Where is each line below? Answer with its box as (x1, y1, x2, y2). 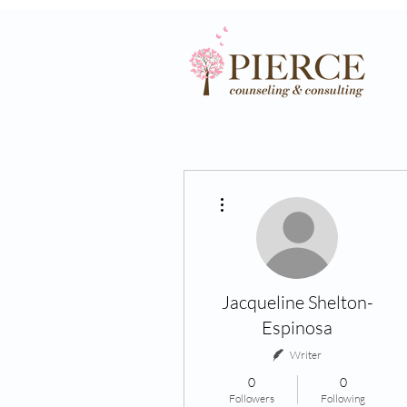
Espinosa (262, 316, 333, 339)
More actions (232, 187, 285, 197)
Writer (290, 348, 322, 362)
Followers (228, 392, 274, 405)
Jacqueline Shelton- (221, 291, 373, 313)
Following (321, 392, 365, 405)
